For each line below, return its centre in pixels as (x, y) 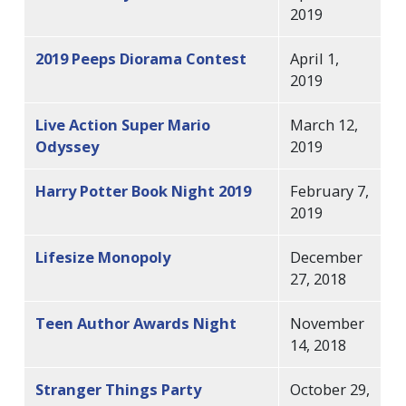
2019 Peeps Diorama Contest (141, 58)
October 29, (330, 389)
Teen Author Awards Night (136, 323)
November (328, 323)
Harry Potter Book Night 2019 (144, 190)
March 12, (324, 124)
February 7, (330, 190)
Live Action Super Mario (123, 124)
